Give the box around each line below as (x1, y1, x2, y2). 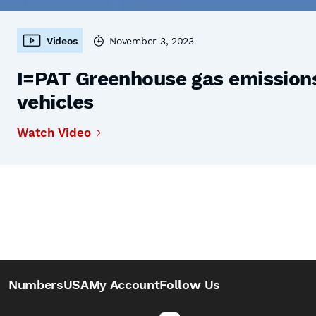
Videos (47, 35, 78, 47)
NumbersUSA (8, 277, 89, 292)
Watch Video (17, 126, 91, 140)
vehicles (17, 90, 94, 114)
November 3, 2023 (109, 35, 194, 47)
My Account (88, 277, 160, 292)
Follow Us (159, 277, 221, 292)
